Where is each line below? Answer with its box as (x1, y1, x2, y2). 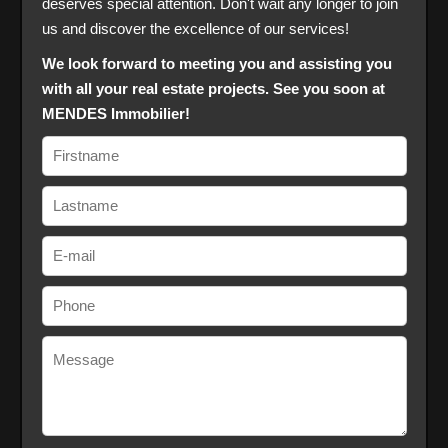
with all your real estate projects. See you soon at (41, 79, 385, 97)
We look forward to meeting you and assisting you (41, 54, 392, 72)
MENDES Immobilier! (41, 104, 190, 122)
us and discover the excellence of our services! (41, 19, 349, 37)
